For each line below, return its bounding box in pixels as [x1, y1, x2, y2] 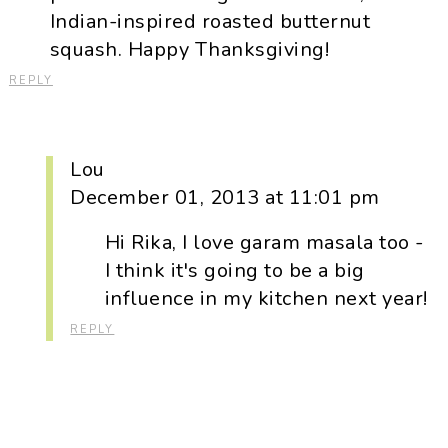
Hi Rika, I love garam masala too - [104, 229, 424, 257]
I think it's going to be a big [104, 257, 365, 285]
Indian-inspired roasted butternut [49, 8, 371, 36]
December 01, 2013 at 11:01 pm [70, 184, 380, 212]
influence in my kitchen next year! [104, 285, 428, 313]
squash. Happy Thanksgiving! [49, 36, 330, 64]
